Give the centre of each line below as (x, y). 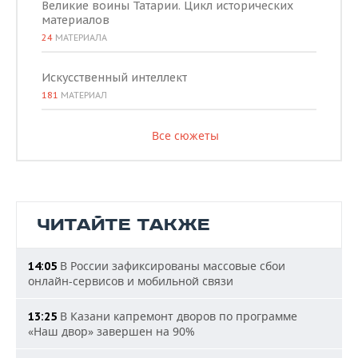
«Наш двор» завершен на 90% (111, 331)
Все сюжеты (185, 135)
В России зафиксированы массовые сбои (171, 266)
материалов (76, 20)
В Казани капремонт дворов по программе (177, 316)
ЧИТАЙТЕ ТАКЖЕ (123, 225)
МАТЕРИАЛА (80, 38)
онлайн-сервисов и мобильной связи (131, 281)
